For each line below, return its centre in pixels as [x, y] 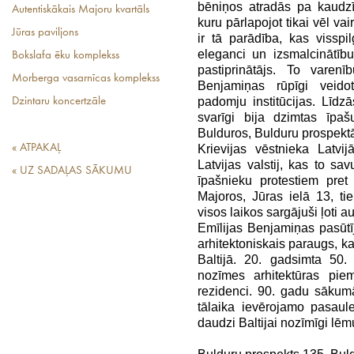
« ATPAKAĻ [36, 148]
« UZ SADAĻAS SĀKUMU [72, 171]
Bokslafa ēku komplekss [66, 56]
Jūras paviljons [45, 33]
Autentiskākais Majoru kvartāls [81, 10]
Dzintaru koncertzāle [59, 102]
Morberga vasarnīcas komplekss [86, 79]
